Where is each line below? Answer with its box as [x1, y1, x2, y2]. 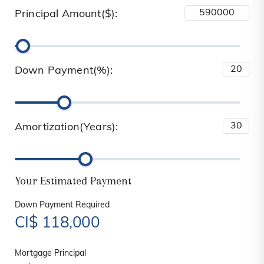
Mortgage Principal [15, 249, 86, 259]
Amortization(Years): [15, 122, 118, 134]
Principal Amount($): [15, 9, 118, 21]
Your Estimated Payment [15, 174, 131, 188]
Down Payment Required [15, 201, 110, 210]
